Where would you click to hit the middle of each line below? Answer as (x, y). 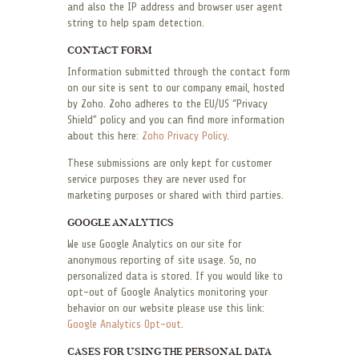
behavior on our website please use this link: (166, 309)
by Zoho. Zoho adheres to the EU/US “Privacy (167, 104)
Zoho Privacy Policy (184, 136)
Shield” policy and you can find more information (176, 120)
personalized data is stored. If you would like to (175, 276)
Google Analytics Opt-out (124, 325)
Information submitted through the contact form (179, 72)
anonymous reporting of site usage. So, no (162, 260)
